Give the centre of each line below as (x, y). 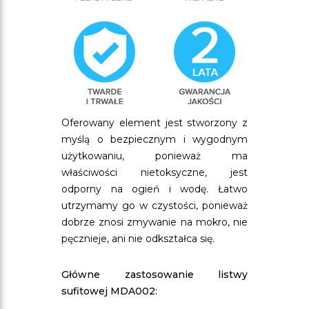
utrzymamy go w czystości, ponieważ (154, 206)
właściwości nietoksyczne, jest (154, 172)
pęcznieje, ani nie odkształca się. (138, 239)
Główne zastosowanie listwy (154, 275)
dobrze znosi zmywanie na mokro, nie (154, 222)
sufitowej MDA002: (109, 291)
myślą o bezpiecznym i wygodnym (154, 139)
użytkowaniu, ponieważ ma (154, 156)
